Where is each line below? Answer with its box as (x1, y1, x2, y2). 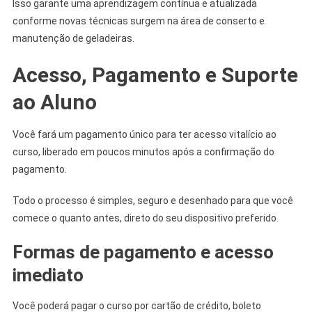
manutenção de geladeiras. (12, 32, 134, 44)
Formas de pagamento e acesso (12, 241, 274, 263)
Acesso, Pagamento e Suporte (12, 62, 298, 87)
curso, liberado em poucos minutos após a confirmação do (12, 146, 274, 157)
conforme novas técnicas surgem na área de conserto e (12, 15, 265, 26)
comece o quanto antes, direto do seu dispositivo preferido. (12, 212, 279, 224)
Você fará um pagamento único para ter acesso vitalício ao (12, 128, 276, 140)
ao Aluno (12, 89, 97, 114)
